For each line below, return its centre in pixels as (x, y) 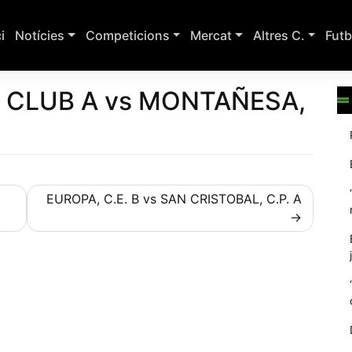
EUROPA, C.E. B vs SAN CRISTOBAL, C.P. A (174, 198)
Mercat (211, 35)
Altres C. (279, 35)
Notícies (40, 35)
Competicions (127, 35)
